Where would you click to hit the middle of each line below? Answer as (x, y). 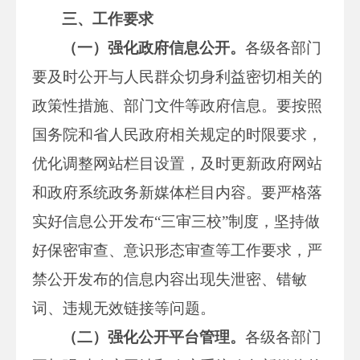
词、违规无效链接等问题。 (124, 308)
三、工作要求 (108, 18)
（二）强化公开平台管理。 (154, 337)
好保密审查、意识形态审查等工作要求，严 (177, 250)
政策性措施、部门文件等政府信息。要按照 (177, 105)
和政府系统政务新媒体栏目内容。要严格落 (177, 192)
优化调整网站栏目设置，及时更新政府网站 (177, 163)
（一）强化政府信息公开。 (154, 47)
